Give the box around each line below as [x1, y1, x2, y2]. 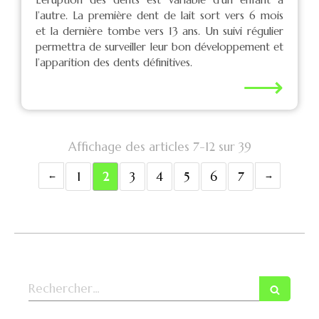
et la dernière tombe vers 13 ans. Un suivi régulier [36, 24, 283, 38]
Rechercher [28, 276, 92, 292]
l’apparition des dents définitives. [36, 56, 192, 69]
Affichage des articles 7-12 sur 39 [68, 139, 251, 155]
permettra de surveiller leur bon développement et [36, 40, 283, 53]
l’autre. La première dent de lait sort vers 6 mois [36, 9, 283, 22]
